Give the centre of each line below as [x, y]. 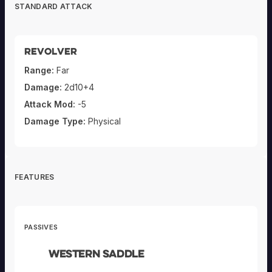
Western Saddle [97, 253]
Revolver [51, 51]
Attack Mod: [50, 104]
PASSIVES [41, 227]
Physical [103, 121]
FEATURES [35, 177]
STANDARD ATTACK [54, 6]
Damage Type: [55, 121]
